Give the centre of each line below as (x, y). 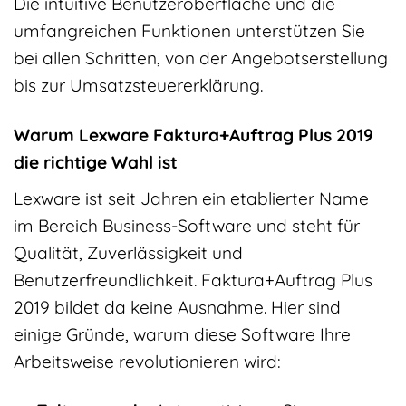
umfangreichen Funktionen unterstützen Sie (189, 30)
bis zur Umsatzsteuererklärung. (138, 85)
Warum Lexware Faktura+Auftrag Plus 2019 (193, 135)
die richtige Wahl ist (96, 162)
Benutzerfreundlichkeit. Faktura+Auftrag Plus (193, 280)
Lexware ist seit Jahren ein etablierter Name (191, 198)
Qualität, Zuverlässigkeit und (128, 252)
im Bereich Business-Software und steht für (187, 225)
